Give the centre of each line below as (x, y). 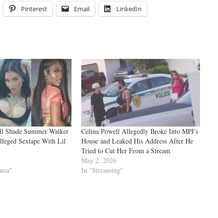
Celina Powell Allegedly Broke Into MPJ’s (139, 131)
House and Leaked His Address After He (137, 141)
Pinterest (34, 9)
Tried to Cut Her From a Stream (126, 151)
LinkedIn (129, 9)
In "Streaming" (102, 170)
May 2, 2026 (99, 161)
